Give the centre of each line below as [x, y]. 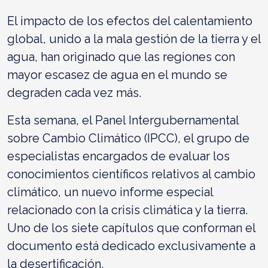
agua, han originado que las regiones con [121, 57]
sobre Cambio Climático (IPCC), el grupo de [128, 138]
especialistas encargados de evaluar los [118, 156]
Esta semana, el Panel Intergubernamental [123, 120]
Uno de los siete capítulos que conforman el [131, 228]
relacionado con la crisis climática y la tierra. [127, 210]
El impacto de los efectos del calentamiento [130, 21]
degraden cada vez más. [74, 92]
